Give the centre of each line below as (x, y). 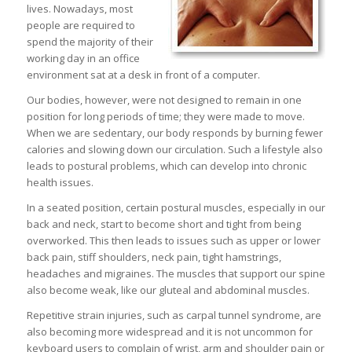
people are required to (81, 26)
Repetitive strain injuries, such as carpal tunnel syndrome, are (174, 315)
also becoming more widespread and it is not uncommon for (169, 332)
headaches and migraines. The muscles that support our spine (176, 274)
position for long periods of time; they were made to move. (165, 117)
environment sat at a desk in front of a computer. (143, 75)
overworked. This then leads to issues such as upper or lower (173, 241)
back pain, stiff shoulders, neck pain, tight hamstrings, (154, 257)
